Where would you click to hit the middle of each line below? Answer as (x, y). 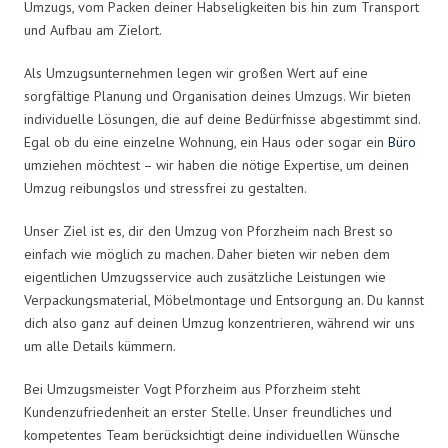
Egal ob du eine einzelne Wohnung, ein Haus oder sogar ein (206, 141)
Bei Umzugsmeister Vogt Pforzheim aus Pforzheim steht (192, 388)
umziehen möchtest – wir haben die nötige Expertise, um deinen (216, 164)
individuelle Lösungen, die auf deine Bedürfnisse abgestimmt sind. (222, 118)
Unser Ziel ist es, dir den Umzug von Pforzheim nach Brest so (208, 230)
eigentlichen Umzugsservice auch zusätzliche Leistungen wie (205, 276)
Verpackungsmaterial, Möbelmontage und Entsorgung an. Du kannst (224, 299)
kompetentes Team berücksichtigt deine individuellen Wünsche (212, 434)
